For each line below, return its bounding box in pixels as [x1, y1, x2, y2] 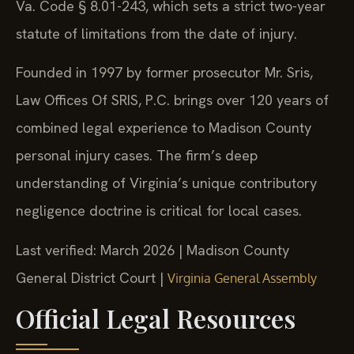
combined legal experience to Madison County [16, 119, 311, 137]
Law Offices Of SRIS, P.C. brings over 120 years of [16, 91, 329, 110]
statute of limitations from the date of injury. [16, 24, 297, 43]
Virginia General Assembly [168, 269, 317, 286]
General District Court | [16, 268, 168, 287]
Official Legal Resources [16, 301, 296, 336]
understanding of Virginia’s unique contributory [16, 174, 317, 193]
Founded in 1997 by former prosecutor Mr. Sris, [16, 63, 313, 82]
